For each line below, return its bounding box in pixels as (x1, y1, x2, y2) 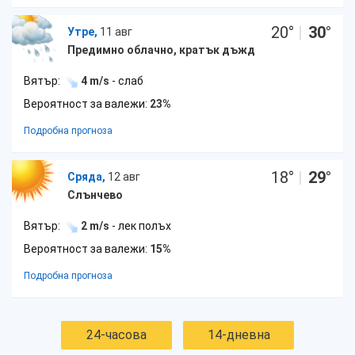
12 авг (108, 170, 140, 183)
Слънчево (67, 189, 123, 201)
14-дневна (207, 327, 270, 342)
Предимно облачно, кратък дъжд (67, 44, 255, 56)
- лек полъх (109, 219, 171, 232)
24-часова (86, 327, 147, 342)
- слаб (109, 74, 143, 87)
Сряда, (67, 170, 105, 183)
